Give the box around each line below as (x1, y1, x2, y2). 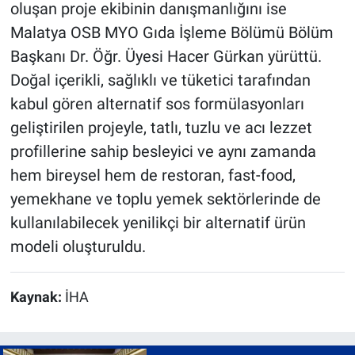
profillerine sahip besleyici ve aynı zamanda (10, 142, 316, 162)
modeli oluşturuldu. (10, 237, 146, 257)
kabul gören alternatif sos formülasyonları (10, 94, 304, 114)
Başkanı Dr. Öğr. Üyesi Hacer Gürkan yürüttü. (10, 47, 322, 67)
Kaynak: (10, 289, 65, 306)
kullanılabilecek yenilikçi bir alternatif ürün (10, 213, 306, 233)
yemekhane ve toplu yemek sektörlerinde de (10, 189, 321, 209)
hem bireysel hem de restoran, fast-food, (10, 166, 296, 185)
